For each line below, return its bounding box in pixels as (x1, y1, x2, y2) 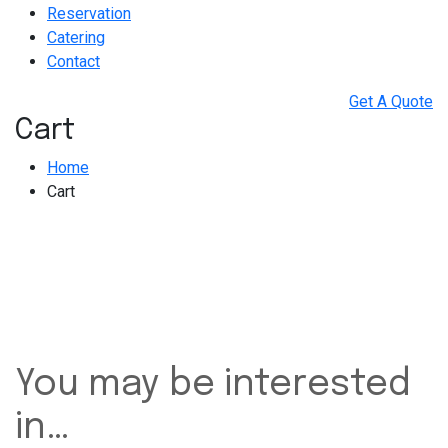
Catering (47, 27, 105, 47)
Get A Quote (349, 91, 433, 111)
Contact (47, 51, 100, 71)
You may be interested (15, 366, 411, 403)
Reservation (47, 3, 131, 23)
